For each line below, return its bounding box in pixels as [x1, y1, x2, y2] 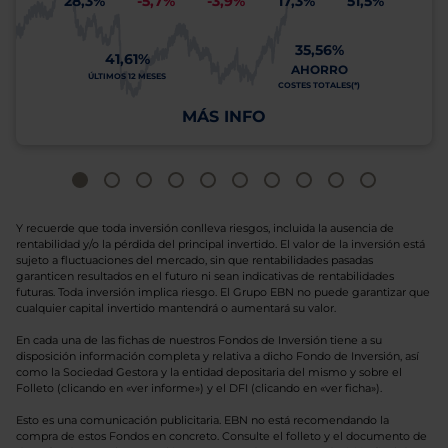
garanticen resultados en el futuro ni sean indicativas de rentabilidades [16, 269, 394, 283]
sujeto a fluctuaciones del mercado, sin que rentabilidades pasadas [16, 253, 373, 267]
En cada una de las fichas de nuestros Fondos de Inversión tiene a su [16, 333, 382, 347]
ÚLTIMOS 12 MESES [88, 71, 166, 81]
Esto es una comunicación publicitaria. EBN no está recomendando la [16, 413, 389, 427]
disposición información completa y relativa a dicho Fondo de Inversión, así [16, 349, 419, 363]
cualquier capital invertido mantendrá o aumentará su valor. [16, 301, 336, 315]
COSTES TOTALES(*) [278, 80, 360, 90]
